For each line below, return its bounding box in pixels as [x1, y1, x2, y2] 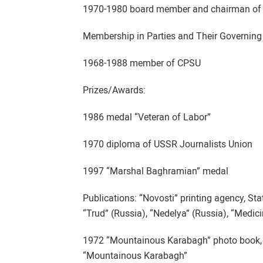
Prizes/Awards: [83, 85, 146, 96]
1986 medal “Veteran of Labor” [83, 112, 211, 123]
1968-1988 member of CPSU [83, 58, 201, 69]
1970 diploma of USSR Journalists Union [83, 139, 253, 150]
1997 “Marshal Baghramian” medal [83, 166, 229, 177]
